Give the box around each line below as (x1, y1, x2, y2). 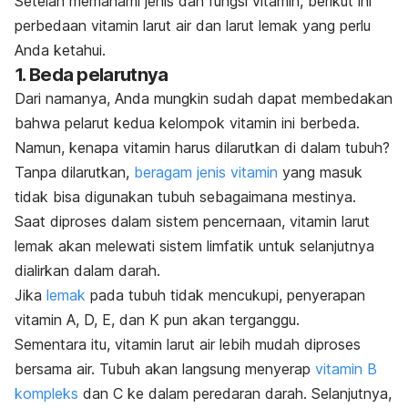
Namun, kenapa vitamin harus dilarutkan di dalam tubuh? (15, 138, 390, 157)
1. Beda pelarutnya (15, 63, 168, 86)
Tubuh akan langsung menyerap (99, 359, 315, 378)
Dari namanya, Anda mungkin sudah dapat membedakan (15, 88, 393, 107)
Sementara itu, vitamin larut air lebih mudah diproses (15, 334, 361, 353)
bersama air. (15, 359, 99, 378)
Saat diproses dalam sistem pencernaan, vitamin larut (15, 211, 370, 230)
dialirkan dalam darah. (15, 260, 160, 280)
